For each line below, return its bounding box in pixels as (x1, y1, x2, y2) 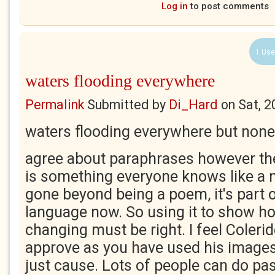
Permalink (25, 97, 84, 112)
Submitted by (84, 97, 169, 112)
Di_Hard (169, 97, 218, 112)
